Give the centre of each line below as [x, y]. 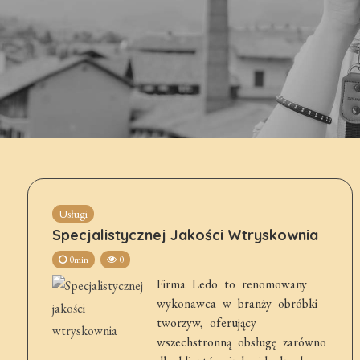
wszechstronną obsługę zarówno [241, 342]
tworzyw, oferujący [206, 323]
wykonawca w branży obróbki [237, 303]
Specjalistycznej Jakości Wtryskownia [185, 235]
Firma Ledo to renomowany [231, 284]
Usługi [73, 214]
